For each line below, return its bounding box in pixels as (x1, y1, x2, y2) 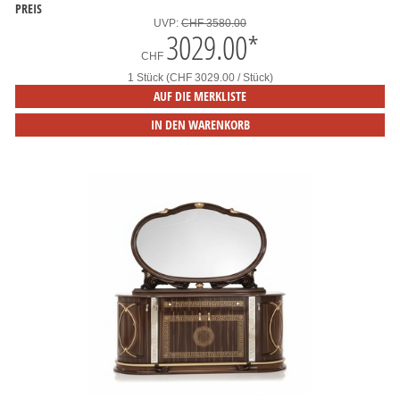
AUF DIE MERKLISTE (154, 87, 246, 104)
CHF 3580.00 (181, 17, 246, 29)
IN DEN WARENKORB (150, 116, 250, 133)
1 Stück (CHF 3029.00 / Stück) (127, 71, 273, 84)
